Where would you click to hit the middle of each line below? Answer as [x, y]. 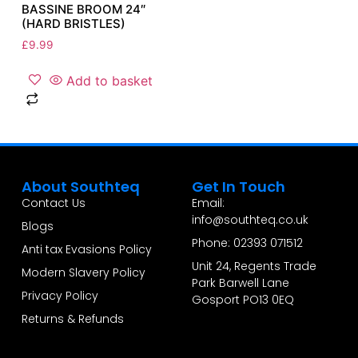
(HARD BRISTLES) [73, 23]
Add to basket [109, 81]
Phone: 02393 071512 [247, 243]
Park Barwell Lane [240, 282]
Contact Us [53, 203]
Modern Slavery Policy [83, 272]
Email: [208, 203]
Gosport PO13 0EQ [243, 299]
